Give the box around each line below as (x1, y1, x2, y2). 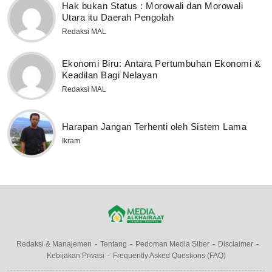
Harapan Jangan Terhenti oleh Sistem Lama (62, 121, 247, 132)
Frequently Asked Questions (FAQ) (112, 251, 226, 260)
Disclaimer (218, 240, 253, 249)
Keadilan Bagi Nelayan (62, 69, 158, 80)
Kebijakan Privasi (46, 251, 104, 260)
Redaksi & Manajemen (16, 240, 92, 249)
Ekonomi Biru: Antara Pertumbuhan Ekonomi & (62, 58, 261, 69)
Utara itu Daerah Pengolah (62, 12, 174, 22)
